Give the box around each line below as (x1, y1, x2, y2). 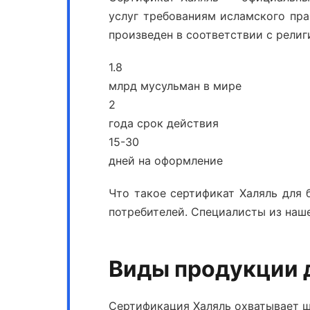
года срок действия (109, 116, 219, 130)
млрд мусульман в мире (109, 79, 241, 93)
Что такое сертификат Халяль (109, 186, 278, 200)
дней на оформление (109, 154, 223, 167)
